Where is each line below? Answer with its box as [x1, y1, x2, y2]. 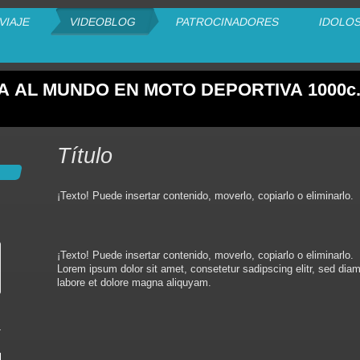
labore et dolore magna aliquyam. [57, 276, 212, 288]
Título [57, 144, 113, 168]
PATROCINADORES [174, 15, 280, 28]
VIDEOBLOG [67, 15, 137, 28]
